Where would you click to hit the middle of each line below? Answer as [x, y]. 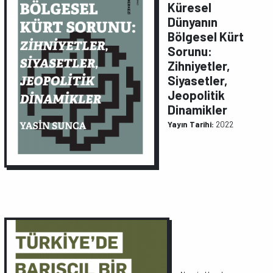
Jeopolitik [197, 95]
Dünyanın [193, 22]
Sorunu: [190, 51]
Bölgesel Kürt [206, 37]
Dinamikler [198, 110]
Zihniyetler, [199, 66]
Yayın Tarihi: [191, 124]
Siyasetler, [198, 80]
